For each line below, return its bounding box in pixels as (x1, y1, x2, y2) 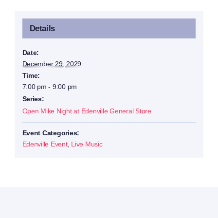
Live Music (71, 140, 103, 148)
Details (29, 23, 55, 33)
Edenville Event (22, 140, 68, 148)
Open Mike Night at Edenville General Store (22, 107, 151, 115)
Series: (22, 94, 44, 103)
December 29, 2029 (22, 59, 82, 68)
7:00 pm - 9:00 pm (22, 82, 77, 91)
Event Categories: (22, 128, 80, 137)
